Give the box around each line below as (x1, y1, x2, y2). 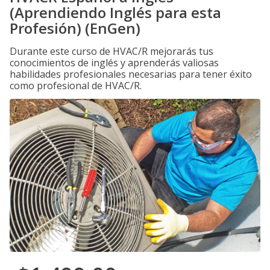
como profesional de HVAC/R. (10, 79, 142, 92)
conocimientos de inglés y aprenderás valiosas (10, 56, 219, 69)
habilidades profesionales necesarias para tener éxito (10, 67, 252, 81)
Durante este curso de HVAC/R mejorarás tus (10, 45, 213, 58)
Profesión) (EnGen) (10, 18, 140, 38)
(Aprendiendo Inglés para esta (10, 2, 221, 22)
